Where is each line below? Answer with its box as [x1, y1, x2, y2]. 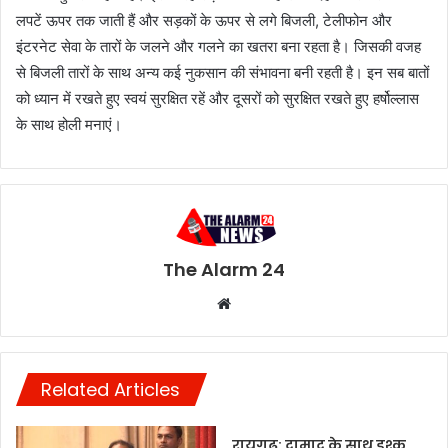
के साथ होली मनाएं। [16, 115, 122, 135]
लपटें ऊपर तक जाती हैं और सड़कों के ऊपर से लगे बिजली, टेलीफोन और [16, 11, 392, 31]
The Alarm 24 [163, 256, 285, 282]
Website [230, 292, 287, 312]
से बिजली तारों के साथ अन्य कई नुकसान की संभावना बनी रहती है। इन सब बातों [16, 63, 429, 83]
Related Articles [41, 376, 180, 402]
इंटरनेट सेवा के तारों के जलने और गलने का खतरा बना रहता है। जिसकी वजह [16, 37, 421, 57]
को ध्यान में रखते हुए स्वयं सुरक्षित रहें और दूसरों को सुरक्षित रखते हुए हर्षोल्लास [16, 89, 419, 109]
